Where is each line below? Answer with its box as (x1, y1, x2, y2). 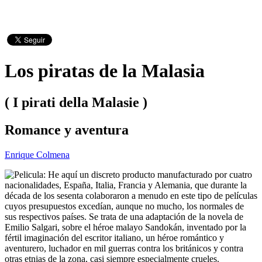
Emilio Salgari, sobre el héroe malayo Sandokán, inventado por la (5, 222, 246, 232)
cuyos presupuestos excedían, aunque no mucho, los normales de (5, 201, 244, 211)
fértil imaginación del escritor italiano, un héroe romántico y (5, 232, 224, 243)
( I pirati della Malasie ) (5, 94, 147, 110)
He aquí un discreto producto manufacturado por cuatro (48, 169, 252, 180)
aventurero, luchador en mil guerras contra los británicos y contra (5, 243, 243, 253)
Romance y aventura (5, 122, 129, 137)
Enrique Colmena (5, 149, 70, 160)
